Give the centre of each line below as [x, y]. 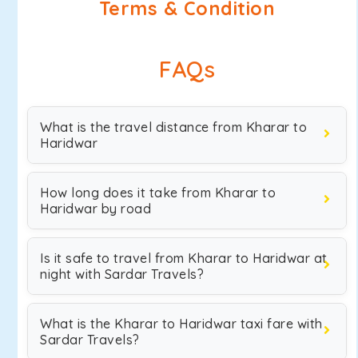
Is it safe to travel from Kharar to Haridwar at [184, 258]
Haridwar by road [95, 209]
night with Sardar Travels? [122, 274]
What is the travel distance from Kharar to [173, 127]
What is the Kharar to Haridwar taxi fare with [181, 324]
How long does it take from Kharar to [158, 193]
